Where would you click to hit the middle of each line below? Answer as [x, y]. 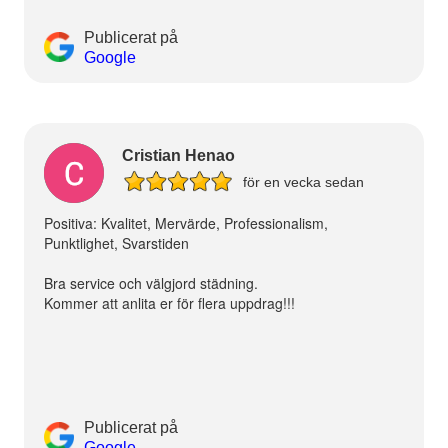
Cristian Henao [178, 156]
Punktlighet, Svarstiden [116, 242]
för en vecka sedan [301, 181]
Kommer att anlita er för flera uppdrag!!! [169, 302]
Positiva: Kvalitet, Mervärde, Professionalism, [185, 222]
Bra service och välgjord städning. [150, 282]
